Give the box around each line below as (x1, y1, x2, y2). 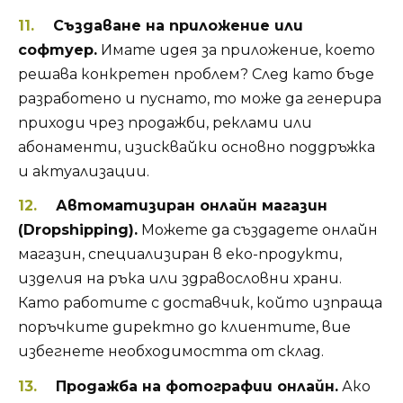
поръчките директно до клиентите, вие (18, 318, 351, 336)
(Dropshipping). (18, 221, 138, 239)
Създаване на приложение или (52, 17, 303, 35)
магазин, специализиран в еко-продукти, (18, 246, 342, 264)
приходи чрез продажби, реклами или (18, 114, 312, 132)
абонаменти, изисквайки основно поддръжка (18, 139, 375, 157)
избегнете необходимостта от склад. (18, 343, 324, 361)
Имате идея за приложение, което (97, 41, 375, 59)
